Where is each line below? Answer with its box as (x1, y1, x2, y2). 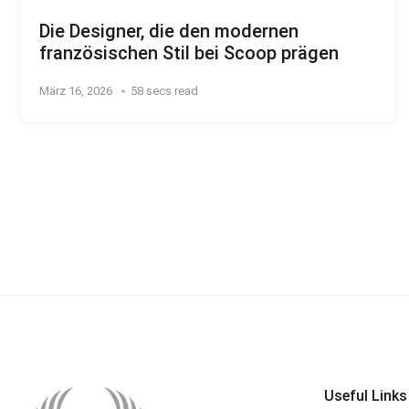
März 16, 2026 (39, 83, 112, 98)
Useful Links (323, 387, 407, 405)
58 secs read (131, 83, 198, 98)
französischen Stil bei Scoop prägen (39, 41, 339, 64)
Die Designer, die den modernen (39, 19, 299, 42)
